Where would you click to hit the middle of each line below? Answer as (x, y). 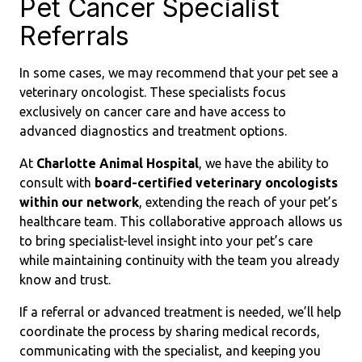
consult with (57, 183)
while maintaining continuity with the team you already (179, 260)
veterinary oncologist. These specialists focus (153, 92)
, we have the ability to (264, 163)
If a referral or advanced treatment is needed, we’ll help (180, 312)
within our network (79, 202)
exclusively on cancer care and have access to (153, 112)
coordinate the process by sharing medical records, (170, 331)
